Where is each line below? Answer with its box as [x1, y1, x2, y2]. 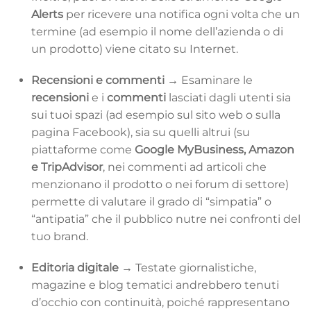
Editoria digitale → [31, 260, 135, 274]
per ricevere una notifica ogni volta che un [63, 7, 300, 21]
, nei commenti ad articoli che [103, 160, 267, 174]
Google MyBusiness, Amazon [135, 142, 294, 156]
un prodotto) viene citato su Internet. [31, 42, 241, 56]
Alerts [31, 7, 63, 21]
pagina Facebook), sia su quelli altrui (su [31, 125, 250, 139]
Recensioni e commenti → [31, 73, 181, 87]
